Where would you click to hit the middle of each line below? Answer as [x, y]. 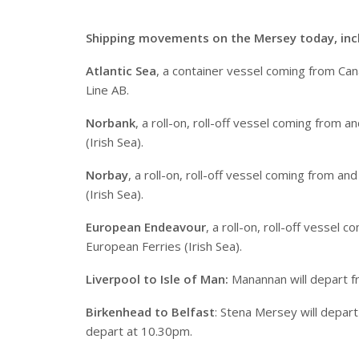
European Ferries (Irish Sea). [164, 246]
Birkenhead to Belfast [150, 312]
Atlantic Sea [121, 71]
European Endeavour [146, 227]
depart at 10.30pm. [139, 331]
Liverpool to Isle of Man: [157, 279]
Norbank [111, 123]
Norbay [107, 175]
